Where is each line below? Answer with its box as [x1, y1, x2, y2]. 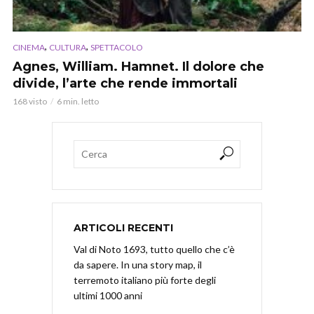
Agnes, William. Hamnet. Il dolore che [13, 58, 264, 74]
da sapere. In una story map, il [74, 258, 202, 271]
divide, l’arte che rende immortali [13, 75, 238, 91]
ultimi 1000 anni [74, 289, 142, 301]
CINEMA [13, 41, 45, 53]
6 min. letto [57, 95, 99, 107]
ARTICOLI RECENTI [74, 221, 173, 234]
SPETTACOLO [90, 41, 143, 53]
